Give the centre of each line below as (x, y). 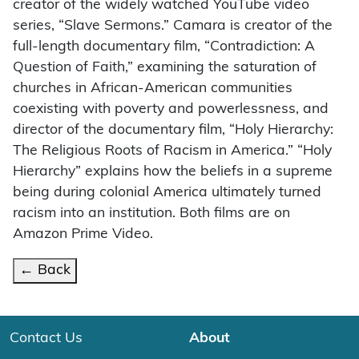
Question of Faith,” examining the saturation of (165, 67)
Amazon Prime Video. (83, 234)
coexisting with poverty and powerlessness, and (171, 109)
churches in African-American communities (153, 88)
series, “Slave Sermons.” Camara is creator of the (173, 26)
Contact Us (46, 338)
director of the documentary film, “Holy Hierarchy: (173, 130)
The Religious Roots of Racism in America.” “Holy (172, 151)
